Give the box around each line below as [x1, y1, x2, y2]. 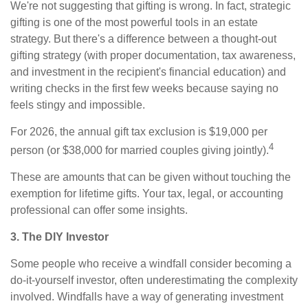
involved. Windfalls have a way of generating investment [10, 291, 283, 303]
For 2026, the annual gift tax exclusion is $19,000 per [10, 125, 267, 137]
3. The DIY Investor [10, 231, 109, 243]
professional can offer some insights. [10, 204, 188, 217]
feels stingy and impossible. [10, 98, 145, 111]
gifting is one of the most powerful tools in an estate [10, 16, 258, 28]
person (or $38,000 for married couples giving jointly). [10, 144, 269, 157]
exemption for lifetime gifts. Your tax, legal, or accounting [10, 188, 283, 200]
